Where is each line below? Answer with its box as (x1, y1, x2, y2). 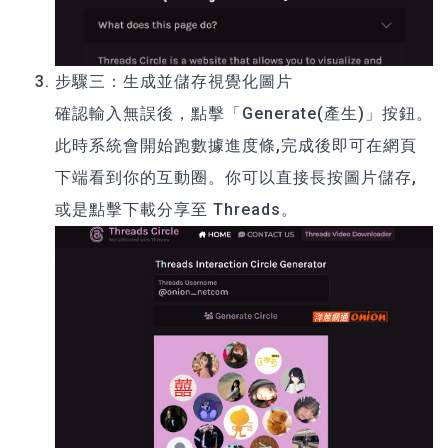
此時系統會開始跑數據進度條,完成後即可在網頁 (55, 135, 417, 155)
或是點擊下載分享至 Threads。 (55, 199, 298, 219)
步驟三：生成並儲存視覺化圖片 (55, 71, 293, 91)
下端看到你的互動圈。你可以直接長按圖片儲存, (55, 167, 417, 187)
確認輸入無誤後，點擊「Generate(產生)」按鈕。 (55, 103, 433, 123)
